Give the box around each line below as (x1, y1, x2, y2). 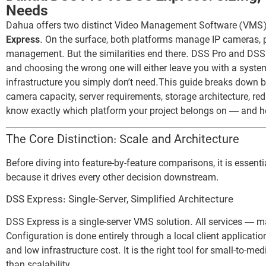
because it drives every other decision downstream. (6, 172, 219, 185)
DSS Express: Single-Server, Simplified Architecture (6, 193, 233, 207)
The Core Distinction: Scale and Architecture (6, 132, 239, 148)
